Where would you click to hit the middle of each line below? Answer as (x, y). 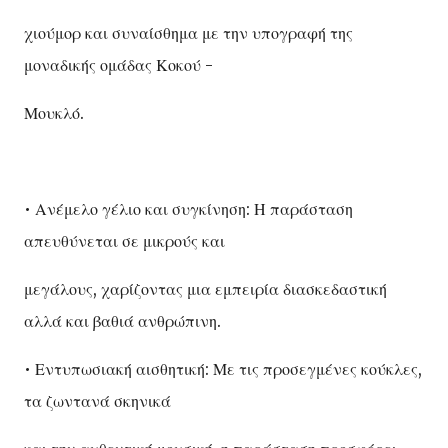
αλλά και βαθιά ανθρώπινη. (122, 320)
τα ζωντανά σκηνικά (97, 400)
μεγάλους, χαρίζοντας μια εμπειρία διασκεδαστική (205, 288)
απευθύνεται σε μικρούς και (124, 240)
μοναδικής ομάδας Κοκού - (118, 64)
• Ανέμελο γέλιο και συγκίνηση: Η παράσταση (188, 208)
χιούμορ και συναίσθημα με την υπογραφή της (188, 32)
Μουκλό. (54, 112)
